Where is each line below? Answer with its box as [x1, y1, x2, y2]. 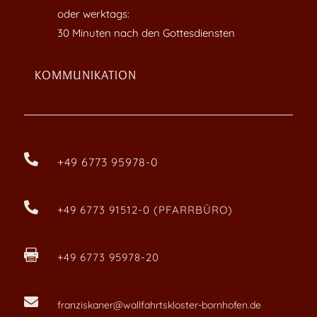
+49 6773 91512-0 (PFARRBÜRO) [57, 202, 233, 217]
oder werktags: [57, 6, 129, 21]
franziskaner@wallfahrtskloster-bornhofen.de [57, 298, 261, 311]
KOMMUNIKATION [34, 67, 137, 83]
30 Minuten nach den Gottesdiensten [57, 25, 235, 40]
